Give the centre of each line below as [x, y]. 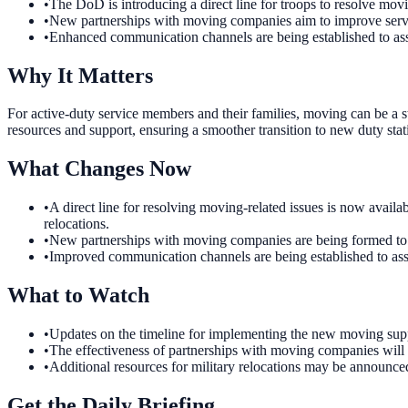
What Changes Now [99, 169]
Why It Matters [80, 75]
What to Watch [78, 296]
